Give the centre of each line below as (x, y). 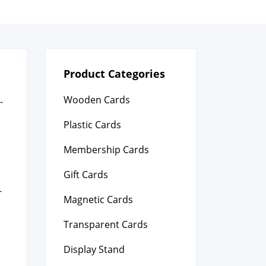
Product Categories (114, 74)
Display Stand (94, 249)
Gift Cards (86, 175)
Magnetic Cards (98, 199)
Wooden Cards (97, 100)
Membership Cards (106, 150)
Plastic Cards (92, 125)
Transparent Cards (106, 224)
